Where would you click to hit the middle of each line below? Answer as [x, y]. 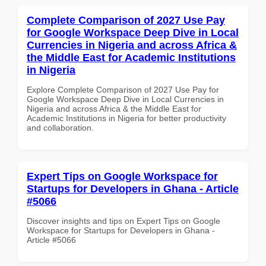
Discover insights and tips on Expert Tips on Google [123, 221]
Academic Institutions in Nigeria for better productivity [126, 118]
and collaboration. [60, 127]
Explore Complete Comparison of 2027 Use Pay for [123, 89]
